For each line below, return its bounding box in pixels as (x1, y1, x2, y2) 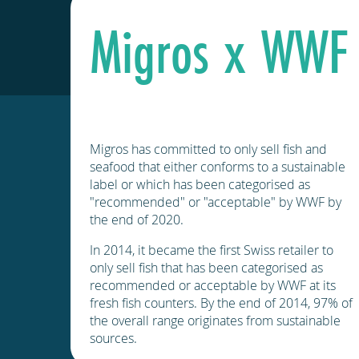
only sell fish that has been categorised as (90, 258, 323, 276)
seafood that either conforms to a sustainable (90, 157, 345, 175)
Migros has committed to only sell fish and (90, 139, 327, 158)
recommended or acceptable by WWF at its (90, 276, 336, 294)
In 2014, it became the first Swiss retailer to (90, 240, 333, 259)
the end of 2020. (90, 210, 184, 228)
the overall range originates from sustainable (90, 311, 341, 329)
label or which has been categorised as (90, 175, 310, 193)
